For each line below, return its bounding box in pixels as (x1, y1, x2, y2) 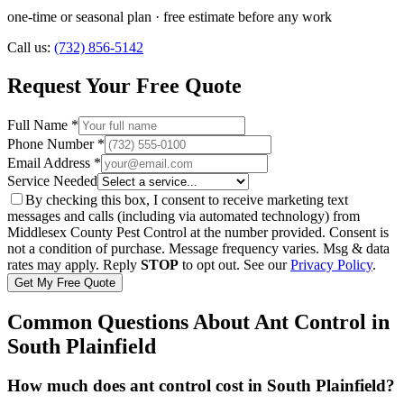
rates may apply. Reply (7, 256, 141, 272)
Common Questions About (7, 309, 254, 334)
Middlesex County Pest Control (7, 224, 187, 240)
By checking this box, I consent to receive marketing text (25, 191, 348, 207)
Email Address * (7, 154, 101, 170)
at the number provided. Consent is (187, 224, 389, 240)
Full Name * (7, 116, 78, 133)
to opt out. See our (179, 256, 287, 272)
